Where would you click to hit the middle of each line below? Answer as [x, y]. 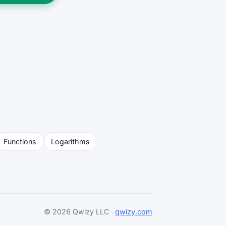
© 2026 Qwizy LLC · [79, 211]
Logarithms [71, 142]
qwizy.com [134, 211]
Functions [20, 142]
